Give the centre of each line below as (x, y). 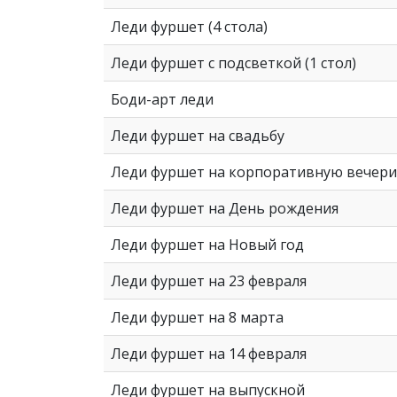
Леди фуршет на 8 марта (197, 318)
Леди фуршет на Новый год (207, 245)
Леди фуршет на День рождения (225, 209)
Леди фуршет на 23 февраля (209, 281)
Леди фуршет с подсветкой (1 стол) (234, 63)
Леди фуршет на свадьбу (198, 136)
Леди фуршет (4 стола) (189, 27)
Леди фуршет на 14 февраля (209, 354)
